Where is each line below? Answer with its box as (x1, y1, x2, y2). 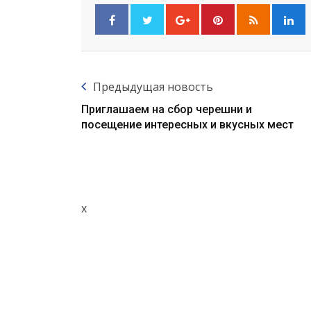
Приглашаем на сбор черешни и (81, 103, 252, 117)
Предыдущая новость (93, 79, 213, 95)
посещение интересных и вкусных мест (81, 118, 294, 132)
